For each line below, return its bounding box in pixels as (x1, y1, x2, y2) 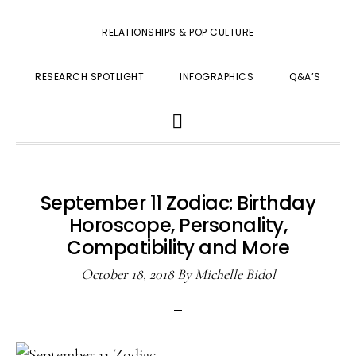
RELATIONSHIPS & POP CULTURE (102, 25, 254, 39)
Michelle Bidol (194, 265, 276, 283)
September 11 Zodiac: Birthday (40, 190, 316, 216)
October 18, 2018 (80, 265, 174, 283)
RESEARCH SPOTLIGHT (35, 70, 145, 83)
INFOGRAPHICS (180, 70, 254, 83)
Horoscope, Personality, (68, 212, 288, 238)
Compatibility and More (67, 234, 289, 261)
